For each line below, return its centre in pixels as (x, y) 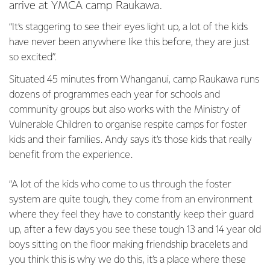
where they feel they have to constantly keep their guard (131, 215)
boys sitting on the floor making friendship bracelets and (128, 245)
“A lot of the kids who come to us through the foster (120, 185)
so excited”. (33, 58)
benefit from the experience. (71, 155)
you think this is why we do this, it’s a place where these (127, 260)
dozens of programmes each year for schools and (115, 95)
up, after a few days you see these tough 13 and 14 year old (135, 230)
